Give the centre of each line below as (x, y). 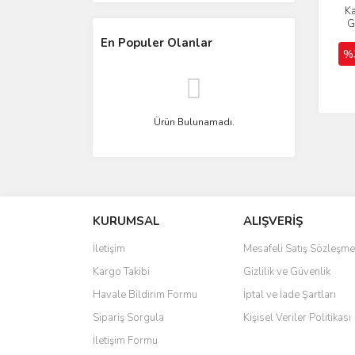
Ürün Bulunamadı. (194, 122)
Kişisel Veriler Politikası (297, 318)
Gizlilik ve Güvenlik (287, 272)
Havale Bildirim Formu (145, 295)
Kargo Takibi (121, 272)
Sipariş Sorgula (128, 318)
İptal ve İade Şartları (290, 295)
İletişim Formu (125, 341)
